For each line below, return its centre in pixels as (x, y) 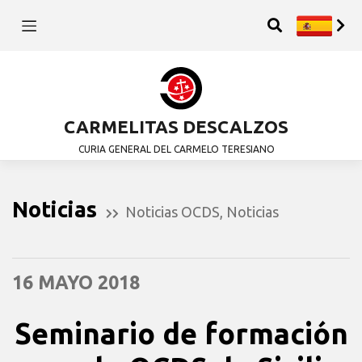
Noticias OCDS (173, 211)
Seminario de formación (181, 333)
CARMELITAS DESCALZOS (176, 127)
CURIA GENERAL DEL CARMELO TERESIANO (176, 149)
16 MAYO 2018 (76, 282)
